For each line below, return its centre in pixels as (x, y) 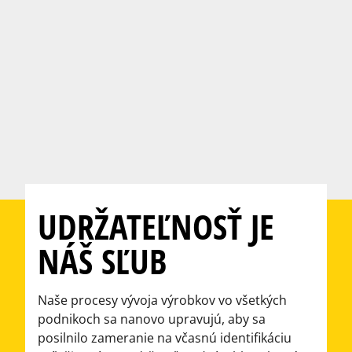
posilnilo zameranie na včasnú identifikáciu (165, 338)
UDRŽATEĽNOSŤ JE (156, 226)
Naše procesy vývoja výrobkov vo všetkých (162, 300)
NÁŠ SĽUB (102, 261)
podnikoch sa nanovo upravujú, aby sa (152, 319)
